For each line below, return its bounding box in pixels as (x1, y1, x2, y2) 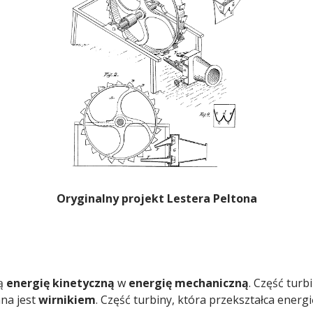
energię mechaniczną (129, 275, 249, 291)
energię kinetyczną (6, 275, 115, 291)
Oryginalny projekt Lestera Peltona (56, 191, 257, 207)
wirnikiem (38, 292, 96, 308)
